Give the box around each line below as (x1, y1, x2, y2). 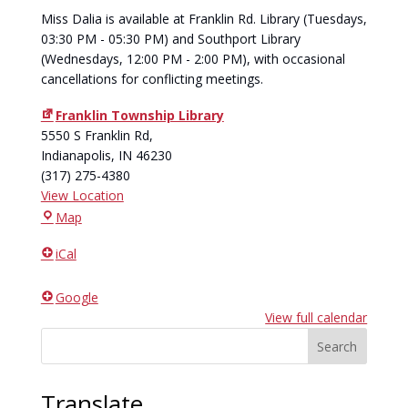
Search (317, 337, 358, 355)
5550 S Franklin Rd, (40, 127, 153, 144)
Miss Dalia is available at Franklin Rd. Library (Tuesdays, (40, 10, 367, 27)
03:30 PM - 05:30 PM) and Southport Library (40, 30, 301, 47)
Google (55, 289, 98, 306)
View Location (40, 187, 124, 204)
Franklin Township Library (55, 107, 224, 124)
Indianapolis (40, 147, 111, 164)
